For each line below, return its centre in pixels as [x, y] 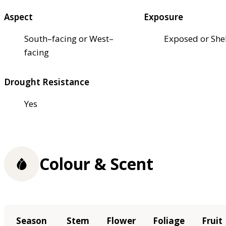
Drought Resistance [47, 82]
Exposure [164, 17]
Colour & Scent [96, 164]
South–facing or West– [69, 38]
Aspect [18, 17]
